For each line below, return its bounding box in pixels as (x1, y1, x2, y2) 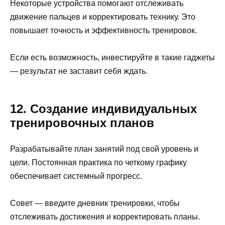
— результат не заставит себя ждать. (10, 66, 148, 75)
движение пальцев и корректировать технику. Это (10, 12, 195, 21)
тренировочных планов (10, 116, 154, 130)
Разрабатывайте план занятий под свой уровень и (10, 144, 198, 153)
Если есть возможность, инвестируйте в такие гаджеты (10, 53, 215, 62)
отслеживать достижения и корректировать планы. (10, 212, 200, 221)
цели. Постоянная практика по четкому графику (10, 158, 187, 167)
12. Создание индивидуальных (10, 101, 197, 116)
